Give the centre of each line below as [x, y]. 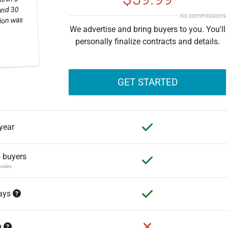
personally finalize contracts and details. [147, 41]
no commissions [203, 16]
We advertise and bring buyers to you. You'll [147, 29]
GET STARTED [147, 82]
